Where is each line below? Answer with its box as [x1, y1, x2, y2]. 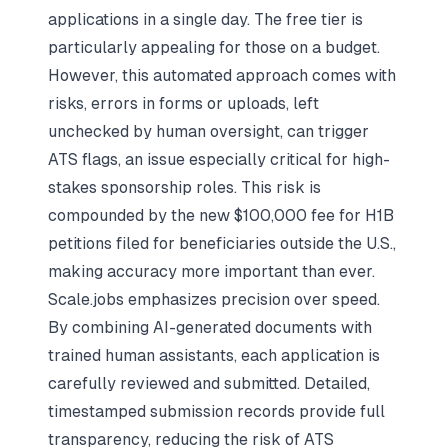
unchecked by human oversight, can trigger [48, 122, 369, 141]
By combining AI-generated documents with [48, 318, 372, 337]
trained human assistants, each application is [48, 346, 380, 365]
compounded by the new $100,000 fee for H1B [48, 206, 394, 225]
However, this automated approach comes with [48, 66, 396, 85]
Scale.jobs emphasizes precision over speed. [48, 290, 380, 309]
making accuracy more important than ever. [48, 262, 375, 281]
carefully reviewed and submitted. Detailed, [48, 374, 370, 393]
